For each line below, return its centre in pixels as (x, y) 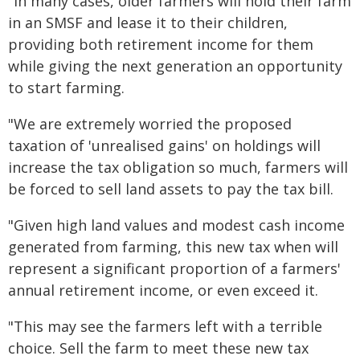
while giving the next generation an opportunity (175, 66)
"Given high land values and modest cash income (176, 225)
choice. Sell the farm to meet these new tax (158, 348)
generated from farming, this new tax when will (173, 247)
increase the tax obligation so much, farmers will (178, 167)
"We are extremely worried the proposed (150, 124)
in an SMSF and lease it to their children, (148, 22)
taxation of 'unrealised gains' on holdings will (164, 145)
